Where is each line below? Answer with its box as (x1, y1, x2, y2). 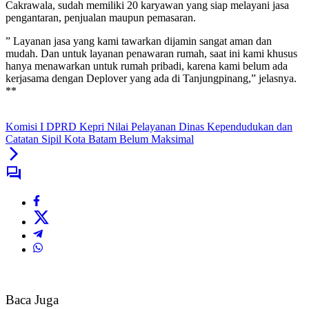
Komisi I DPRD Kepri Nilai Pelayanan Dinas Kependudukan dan (6, 121, 292, 133)
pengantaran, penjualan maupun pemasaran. (6, 12, 196, 24)
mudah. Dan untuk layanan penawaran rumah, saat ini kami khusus (6, 48, 297, 60)
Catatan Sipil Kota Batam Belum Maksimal (6, 133, 194, 146)
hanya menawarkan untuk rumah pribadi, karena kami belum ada (6, 60, 288, 72)
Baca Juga (6, 292, 59, 308)
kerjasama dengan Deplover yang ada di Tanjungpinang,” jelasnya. (6, 72, 297, 85)
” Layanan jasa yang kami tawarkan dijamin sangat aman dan (6, 35, 272, 48)
